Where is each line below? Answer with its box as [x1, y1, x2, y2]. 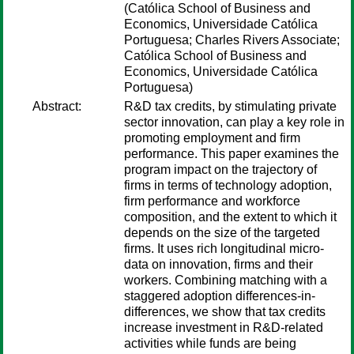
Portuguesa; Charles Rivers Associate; [124, 33, 340, 47]
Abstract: [32, 100, 81, 113]
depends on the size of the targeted [124, 226, 320, 239]
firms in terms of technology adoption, [124, 179, 332, 192]
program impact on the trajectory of [124, 163, 317, 176]
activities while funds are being [124, 337, 296, 350]
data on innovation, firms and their [124, 258, 313, 271]
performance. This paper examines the [124, 147, 339, 160]
